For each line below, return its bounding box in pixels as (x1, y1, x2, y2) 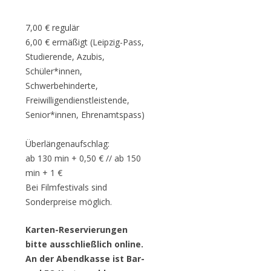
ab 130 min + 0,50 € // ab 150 (25, 152, 141, 164)
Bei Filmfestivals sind (25, 181, 107, 193)
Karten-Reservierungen (25, 224, 128, 235)
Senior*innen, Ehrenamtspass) (25, 109, 145, 120)
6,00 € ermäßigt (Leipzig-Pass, (25, 36, 144, 48)
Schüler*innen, (25, 65, 82, 77)
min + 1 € (25, 167, 62, 178)
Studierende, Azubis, (25, 51, 105, 62)
